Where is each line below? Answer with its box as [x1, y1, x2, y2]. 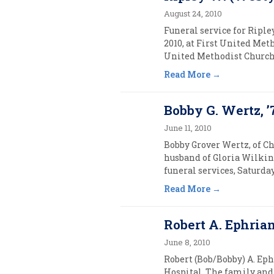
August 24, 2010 [164, 8, 223, 19]
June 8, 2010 [164, 237, 211, 248]
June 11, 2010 [164, 122, 212, 133]
